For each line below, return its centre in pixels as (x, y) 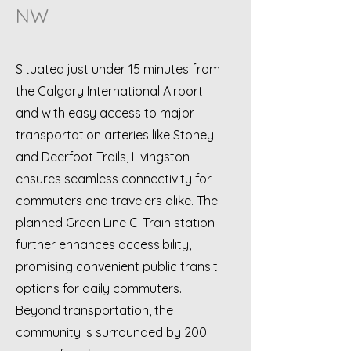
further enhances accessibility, (103, 244)
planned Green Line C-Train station (115, 223)
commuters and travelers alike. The (117, 201)
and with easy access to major (105, 113)
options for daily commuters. (99, 288)
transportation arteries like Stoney (115, 135)
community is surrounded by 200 (111, 332)
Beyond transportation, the (94, 310)
